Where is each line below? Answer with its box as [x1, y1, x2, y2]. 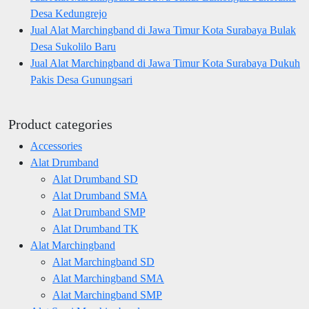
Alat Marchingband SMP [52, 288, 162, 301]
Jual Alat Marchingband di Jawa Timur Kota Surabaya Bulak [30, 23, 296, 36]
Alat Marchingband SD [52, 255, 154, 268]
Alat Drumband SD [52, 172, 138, 185]
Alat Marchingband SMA [52, 272, 164, 284]
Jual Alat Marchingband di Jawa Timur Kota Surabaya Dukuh [30, 57, 300, 69]
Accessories [30, 139, 82, 152]
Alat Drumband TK [52, 222, 139, 235]
